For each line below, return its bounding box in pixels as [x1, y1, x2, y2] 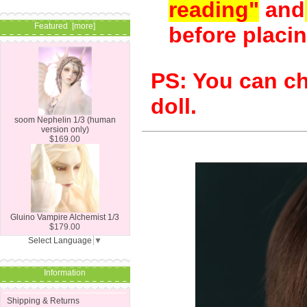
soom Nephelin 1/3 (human [14, 114, 116, 125]
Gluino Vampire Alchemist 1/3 [10, 212, 120, 222]
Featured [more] [34, 21, 96, 32]
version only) [41, 124, 89, 134]
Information [44, 267, 86, 278]
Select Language [28, 235, 93, 245]
